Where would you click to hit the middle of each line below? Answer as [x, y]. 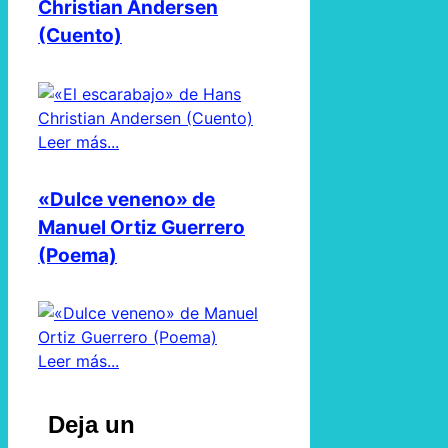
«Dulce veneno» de [126, 199]
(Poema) [77, 255]
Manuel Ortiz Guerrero [141, 227]
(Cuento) [80, 36]
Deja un [91, 425]
